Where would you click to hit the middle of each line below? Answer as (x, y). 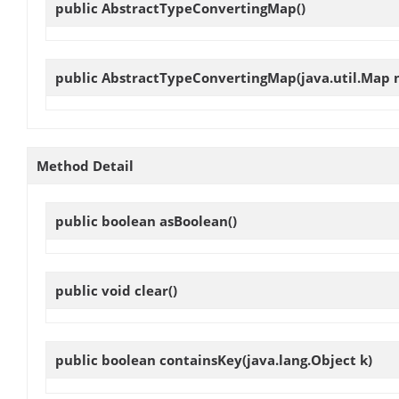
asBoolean (194, 220)
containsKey (201, 360)
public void (95, 291)
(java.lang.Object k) (307, 360)
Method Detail (85, 165)
